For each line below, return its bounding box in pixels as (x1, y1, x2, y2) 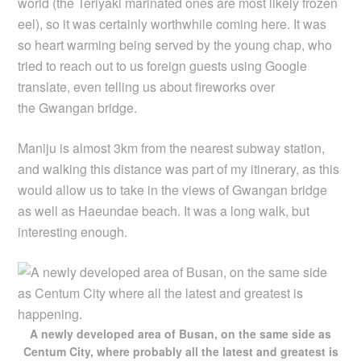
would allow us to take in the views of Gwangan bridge (18, 180, 328, 199)
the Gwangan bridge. (18, 98, 138, 117)
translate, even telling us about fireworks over (18, 77, 276, 96)
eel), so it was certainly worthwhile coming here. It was (18, 14, 327, 33)
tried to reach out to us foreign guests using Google (18, 56, 308, 75)
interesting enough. (18, 222, 128, 241)
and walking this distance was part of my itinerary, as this (18, 159, 340, 178)
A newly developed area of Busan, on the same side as (30, 325, 331, 342)
